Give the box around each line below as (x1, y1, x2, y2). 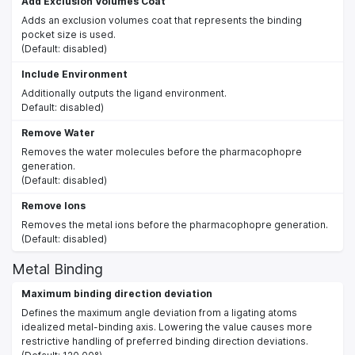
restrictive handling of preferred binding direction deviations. (21, 334, 308, 347)
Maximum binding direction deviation (21, 287, 212, 300)
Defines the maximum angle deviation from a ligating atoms (21, 306, 297, 319)
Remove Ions (21, 199, 86, 212)
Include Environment (21, 67, 128, 80)
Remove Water (21, 126, 95, 139)
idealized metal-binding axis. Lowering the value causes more (21, 320, 312, 333)
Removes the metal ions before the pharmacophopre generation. (21, 218, 328, 231)
